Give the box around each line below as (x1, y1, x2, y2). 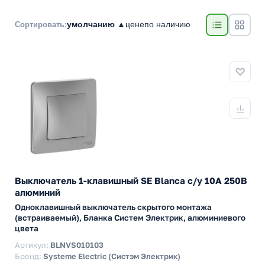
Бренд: (15, 251, 43, 261)
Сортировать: (15, 20, 67, 29)
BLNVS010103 (50, 240, 104, 250)
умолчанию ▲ (67, 19, 125, 29)
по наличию (144, 19, 190, 29)
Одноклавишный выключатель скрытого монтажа (15, 202, 212, 212)
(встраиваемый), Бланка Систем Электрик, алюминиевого (15, 213, 245, 222)
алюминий (15, 187, 60, 198)
